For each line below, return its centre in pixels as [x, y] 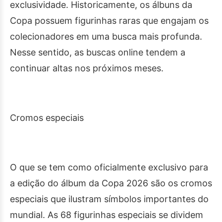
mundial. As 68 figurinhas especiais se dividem [107, 215]
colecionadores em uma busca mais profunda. [106, 37]
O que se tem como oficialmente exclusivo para [109, 167]
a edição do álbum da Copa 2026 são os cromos [111, 183]
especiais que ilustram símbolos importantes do [109, 199]
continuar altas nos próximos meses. [87, 68]
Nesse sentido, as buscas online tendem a [98, 53]
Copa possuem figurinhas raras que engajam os [109, 21]
